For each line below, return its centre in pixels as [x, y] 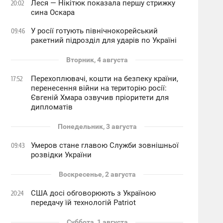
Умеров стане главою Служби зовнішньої [105, 145]
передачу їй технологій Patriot [84, 203]
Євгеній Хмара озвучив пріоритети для [100, 98]
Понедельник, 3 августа [97, 126]
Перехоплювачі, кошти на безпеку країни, [105, 79]
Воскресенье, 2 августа [97, 174]
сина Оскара [53, 12]
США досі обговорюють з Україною [94, 193]
